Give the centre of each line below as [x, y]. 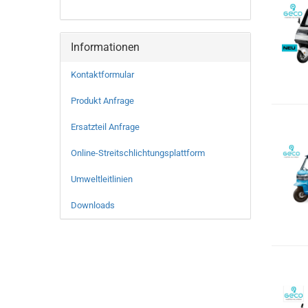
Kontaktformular [102, 75]
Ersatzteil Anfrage [105, 127]
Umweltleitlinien [102, 179]
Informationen [105, 47]
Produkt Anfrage [102, 101]
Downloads [93, 205]
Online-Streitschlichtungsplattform [138, 153]
